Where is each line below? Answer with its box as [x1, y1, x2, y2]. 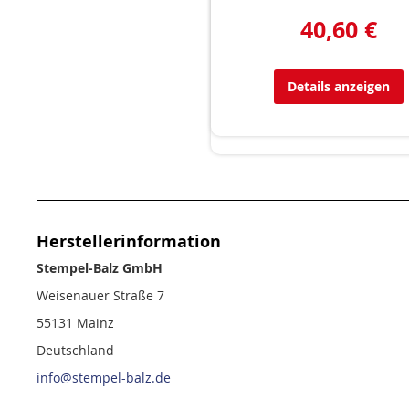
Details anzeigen [288, 78, 390, 95]
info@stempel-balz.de [37, 369, 171, 386]
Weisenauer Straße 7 [37, 287, 164, 304]
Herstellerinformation [37, 230, 221, 253]
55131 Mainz [37, 314, 114, 331]
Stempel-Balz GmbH [37, 259, 163, 277]
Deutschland [37, 341, 114, 359]
